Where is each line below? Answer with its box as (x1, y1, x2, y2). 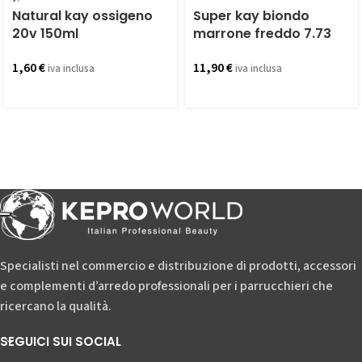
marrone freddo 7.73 (193, 24, 331, 44)
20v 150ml (12, 24, 78, 44)
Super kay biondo (193, 6, 309, 26)
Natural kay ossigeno (12, 6, 153, 26)
